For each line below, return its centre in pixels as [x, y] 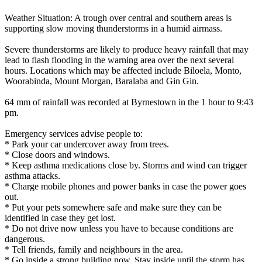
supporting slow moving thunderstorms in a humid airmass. [113, 29]
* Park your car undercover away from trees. [87, 144]
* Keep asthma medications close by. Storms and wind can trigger [126, 166]
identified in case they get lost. [60, 218]
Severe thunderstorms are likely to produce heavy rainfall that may [127, 50]
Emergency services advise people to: [74, 134]
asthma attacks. [32, 176]
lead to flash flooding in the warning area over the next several [119, 60]
